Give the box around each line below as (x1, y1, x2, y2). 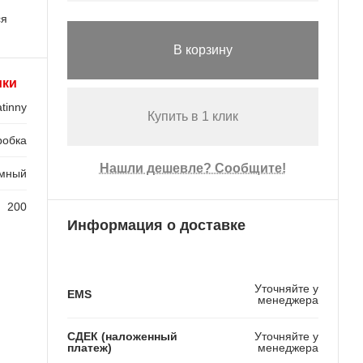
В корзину (173, 43, 233, 58)
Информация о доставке (66, 216, 246, 233)
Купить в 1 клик (147, 109, 238, 124)
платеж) (66, 340, 112, 354)
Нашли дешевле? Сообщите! (99, 161, 286, 176)
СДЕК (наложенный (66, 329, 177, 343)
